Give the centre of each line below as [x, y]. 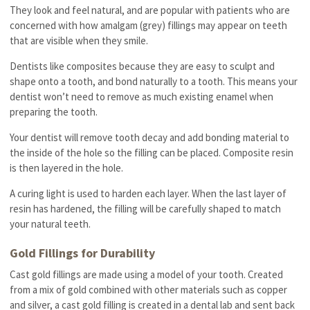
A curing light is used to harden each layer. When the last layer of [148, 193]
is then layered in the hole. [67, 167]
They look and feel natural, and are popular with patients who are [150, 10]
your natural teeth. [51, 224]
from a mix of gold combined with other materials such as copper [149, 289]
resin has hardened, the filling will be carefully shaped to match [146, 208]
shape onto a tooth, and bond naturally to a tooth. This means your [154, 81]
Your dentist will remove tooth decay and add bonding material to [150, 137]
